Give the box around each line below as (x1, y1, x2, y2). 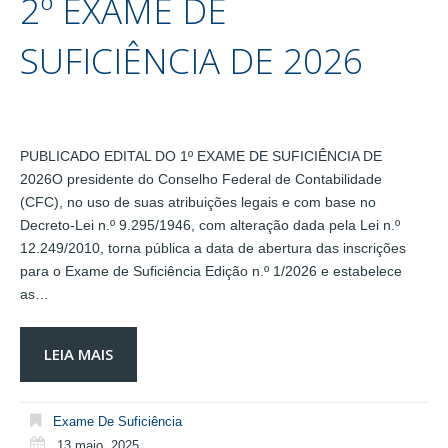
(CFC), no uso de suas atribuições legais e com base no (20, 194, 376, 210)
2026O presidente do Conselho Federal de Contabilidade (20, 171, 382, 187)
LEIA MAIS (44, 344, 113, 364)
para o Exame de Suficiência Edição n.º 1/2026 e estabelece (20, 263, 402, 279)
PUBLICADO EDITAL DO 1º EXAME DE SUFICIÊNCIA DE (20, 148, 382, 164)
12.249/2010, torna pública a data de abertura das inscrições (20, 240, 406, 256)
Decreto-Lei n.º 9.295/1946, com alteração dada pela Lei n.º (20, 217, 400, 233)
